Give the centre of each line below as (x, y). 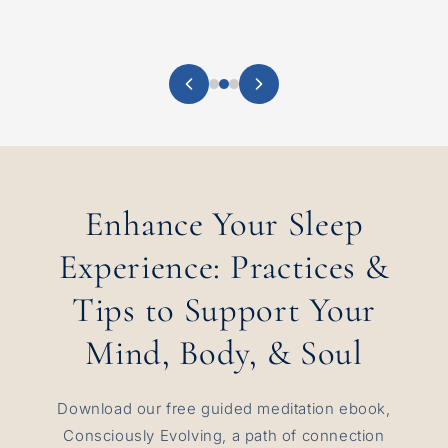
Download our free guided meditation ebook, (224, 408)
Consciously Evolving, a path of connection (224, 435)
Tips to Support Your (224, 309)
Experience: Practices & (224, 266)
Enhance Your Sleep (224, 223)
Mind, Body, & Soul (224, 352)
